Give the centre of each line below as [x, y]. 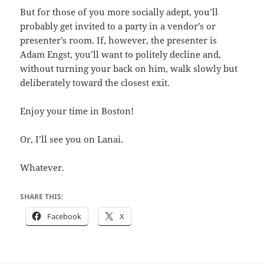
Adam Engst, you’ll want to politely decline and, [121, 55]
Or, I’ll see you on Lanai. [72, 139]
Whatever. [42, 168]
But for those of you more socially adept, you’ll [119, 12]
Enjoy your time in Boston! [77, 111]
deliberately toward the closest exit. [95, 83]
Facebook [65, 217]
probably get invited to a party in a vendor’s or [118, 26]
